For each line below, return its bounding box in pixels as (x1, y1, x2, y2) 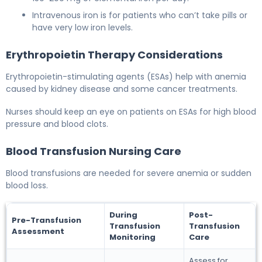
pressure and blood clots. (6, 118, 108, 130)
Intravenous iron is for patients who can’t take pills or (32, 9, 247, 21)
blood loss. (6, 179, 48, 191)
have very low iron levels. (32, 21, 133, 33)
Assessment (12, 225, 64, 237)
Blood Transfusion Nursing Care (6, 143, 181, 158)
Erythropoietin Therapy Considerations (6, 47, 223, 62)
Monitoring (109, 231, 156, 243)
